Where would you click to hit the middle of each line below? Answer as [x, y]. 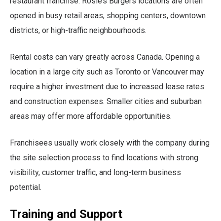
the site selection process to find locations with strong [104, 157]
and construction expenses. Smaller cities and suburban [106, 101]
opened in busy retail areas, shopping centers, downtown [108, 15]
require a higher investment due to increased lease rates [107, 86]
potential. [26, 187]
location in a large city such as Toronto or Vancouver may [107, 72]
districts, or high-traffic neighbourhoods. [78, 30]
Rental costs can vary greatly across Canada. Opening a [105, 57]
